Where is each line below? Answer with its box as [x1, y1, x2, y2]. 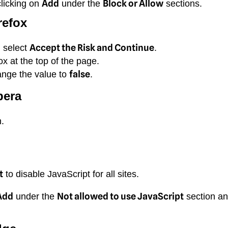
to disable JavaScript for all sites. [3, 168, 139, 179]
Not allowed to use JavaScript [57, 190, 184, 202]
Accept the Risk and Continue [30, 42, 154, 53]
